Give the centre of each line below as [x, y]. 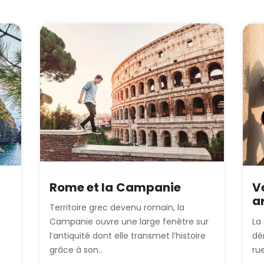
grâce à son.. [76, 250]
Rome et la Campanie [115, 188]
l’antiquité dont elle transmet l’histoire [128, 236]
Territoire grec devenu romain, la [117, 208]
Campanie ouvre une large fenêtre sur [129, 222]
